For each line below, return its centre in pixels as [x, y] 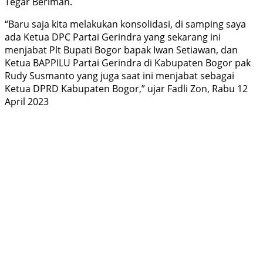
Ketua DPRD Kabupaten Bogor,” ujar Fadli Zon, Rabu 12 [126, 89]
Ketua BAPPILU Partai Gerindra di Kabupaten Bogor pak [128, 63]
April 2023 [27, 102]
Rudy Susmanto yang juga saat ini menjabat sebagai [119, 76]
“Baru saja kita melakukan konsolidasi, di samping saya [125, 24]
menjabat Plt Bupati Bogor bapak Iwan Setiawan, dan [121, 50]
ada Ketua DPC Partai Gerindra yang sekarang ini [113, 37]
